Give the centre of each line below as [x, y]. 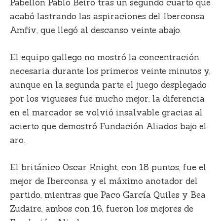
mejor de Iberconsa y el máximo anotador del [104, 181]
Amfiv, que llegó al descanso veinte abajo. [97, 30]
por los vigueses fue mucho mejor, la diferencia [107, 98]
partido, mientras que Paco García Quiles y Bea [108, 195]
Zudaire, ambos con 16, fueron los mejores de [102, 209]
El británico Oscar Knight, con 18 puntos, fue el [108, 167]
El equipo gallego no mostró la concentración [105, 57]
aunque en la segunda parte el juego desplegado [108, 85]
